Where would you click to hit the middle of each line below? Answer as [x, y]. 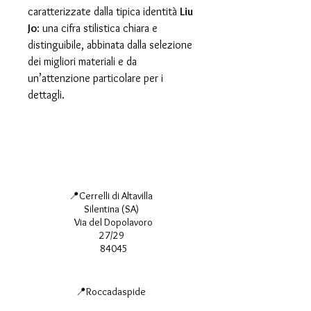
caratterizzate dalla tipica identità [104, 12]
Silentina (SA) [111, 209]
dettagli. [46, 95]
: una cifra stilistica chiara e [97, 28]
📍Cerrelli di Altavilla [111, 196]
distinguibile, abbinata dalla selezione [110, 45]
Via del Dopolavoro [111, 222]
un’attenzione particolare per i [95, 78]
